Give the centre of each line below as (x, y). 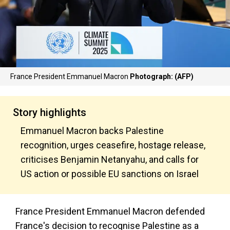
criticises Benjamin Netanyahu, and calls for (110, 159)
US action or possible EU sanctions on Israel (110, 174)
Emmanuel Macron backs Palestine (92, 131)
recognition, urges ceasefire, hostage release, (113, 145)
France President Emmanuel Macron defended (110, 211)
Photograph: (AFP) (162, 76)
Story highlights (50, 112)
